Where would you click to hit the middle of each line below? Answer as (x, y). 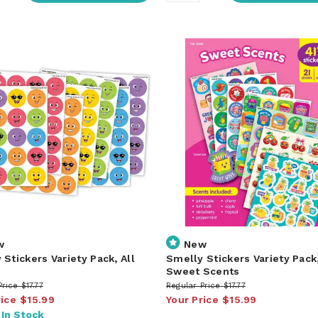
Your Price (192, 299)
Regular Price (193, 285)
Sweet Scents (203, 271)
